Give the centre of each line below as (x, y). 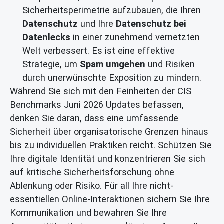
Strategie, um (51, 64)
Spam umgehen (113, 64)
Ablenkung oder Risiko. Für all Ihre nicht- (92, 186)
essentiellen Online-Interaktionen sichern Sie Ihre (110, 199)
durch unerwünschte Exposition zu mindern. (112, 78)
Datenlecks (46, 37)
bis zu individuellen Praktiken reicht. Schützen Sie (111, 145)
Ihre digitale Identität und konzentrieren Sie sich (108, 159)
